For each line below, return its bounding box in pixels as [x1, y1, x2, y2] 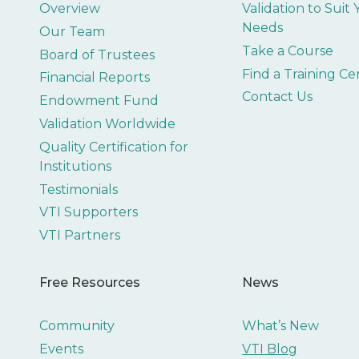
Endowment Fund [38, 93, 159, 109]
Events [38, 341, 83, 357]
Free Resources [38, 274, 140, 290]
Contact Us [242, 89, 313, 105]
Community [38, 317, 115, 333]
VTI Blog [242, 341, 298, 357]
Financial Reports [38, 70, 150, 86]
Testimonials [38, 181, 118, 197]
